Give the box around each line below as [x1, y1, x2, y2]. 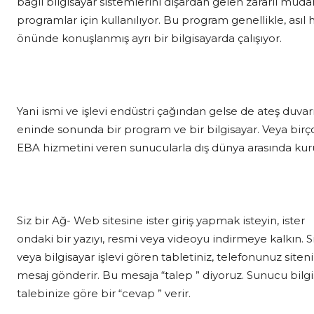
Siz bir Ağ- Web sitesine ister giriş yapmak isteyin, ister [17, 213, 305, 227]
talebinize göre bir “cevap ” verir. [17, 286, 191, 300]
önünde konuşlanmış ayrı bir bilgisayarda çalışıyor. [17, 31, 282, 45]
